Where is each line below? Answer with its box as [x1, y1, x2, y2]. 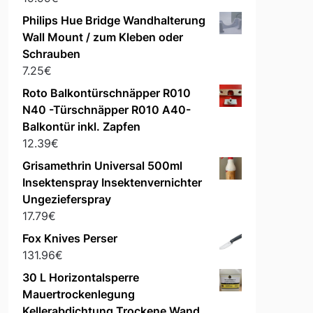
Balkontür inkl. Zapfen [22, 119, 140, 134]
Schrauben [22, 47, 80, 61]
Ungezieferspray [22, 192, 111, 207]
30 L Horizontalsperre [22, 270, 139, 285]
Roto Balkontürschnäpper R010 [22, 86, 191, 101]
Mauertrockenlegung [22, 287, 135, 302]
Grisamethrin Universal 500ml [22, 159, 182, 173]
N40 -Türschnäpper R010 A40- [22, 103, 191, 117]
